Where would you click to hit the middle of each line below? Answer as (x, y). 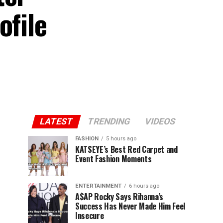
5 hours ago (121, 139)
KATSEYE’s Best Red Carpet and (126, 149)
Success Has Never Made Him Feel (130, 206)
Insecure (90, 216)
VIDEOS (160, 121)
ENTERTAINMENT (98, 186)
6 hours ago (144, 186)
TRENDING (109, 121)
